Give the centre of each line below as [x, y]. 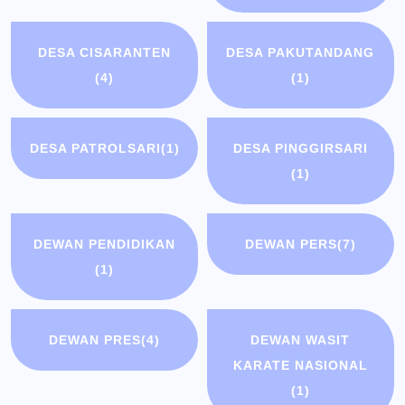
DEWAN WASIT [301, 340]
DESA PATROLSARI [95, 149]
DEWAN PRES [95, 340]
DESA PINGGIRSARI [300, 149]
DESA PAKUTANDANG [301, 53]
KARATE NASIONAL [300, 366]
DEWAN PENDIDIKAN [105, 245]
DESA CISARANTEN [105, 53]
